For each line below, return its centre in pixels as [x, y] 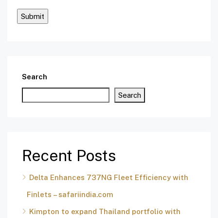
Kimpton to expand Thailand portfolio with [105, 212]
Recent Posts [69, 156]
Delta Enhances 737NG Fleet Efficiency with [109, 178]
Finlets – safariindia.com [70, 195]
